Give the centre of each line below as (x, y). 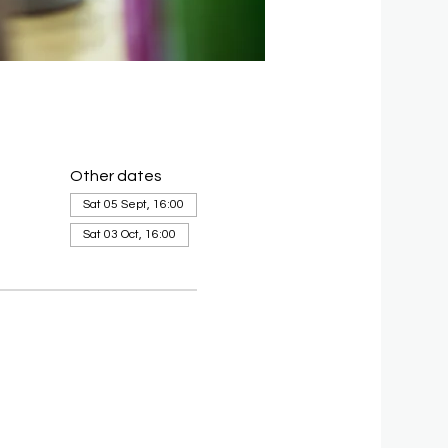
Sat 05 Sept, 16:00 (134, 204)
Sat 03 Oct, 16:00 (130, 234)
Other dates (116, 176)
